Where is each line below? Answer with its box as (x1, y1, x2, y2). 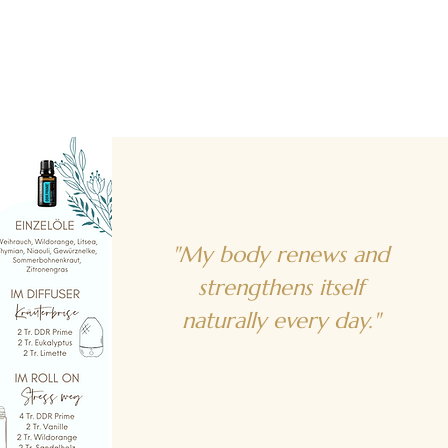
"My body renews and (172, 240, 389, 268)
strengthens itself (197, 273, 364, 301)
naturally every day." (181, 306, 380, 334)
